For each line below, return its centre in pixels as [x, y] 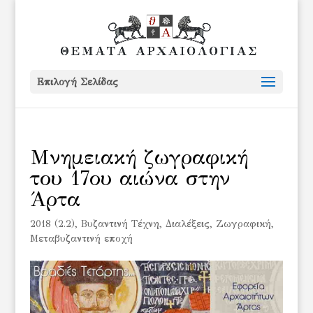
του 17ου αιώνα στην [130, 178]
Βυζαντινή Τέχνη [120, 224]
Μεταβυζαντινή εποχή [81, 239]
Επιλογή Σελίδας [77, 82]
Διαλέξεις [187, 224]
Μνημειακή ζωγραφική [139, 157]
